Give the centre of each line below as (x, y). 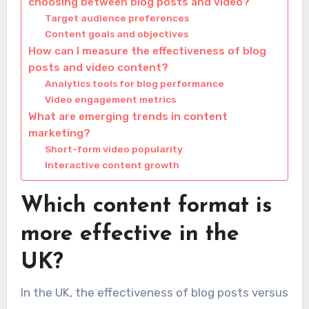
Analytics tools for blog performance (134, 84)
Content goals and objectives (116, 34)
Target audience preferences (117, 18)
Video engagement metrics (110, 100)
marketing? (59, 133)
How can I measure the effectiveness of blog (147, 51)
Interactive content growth (112, 165)
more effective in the (130, 235)
